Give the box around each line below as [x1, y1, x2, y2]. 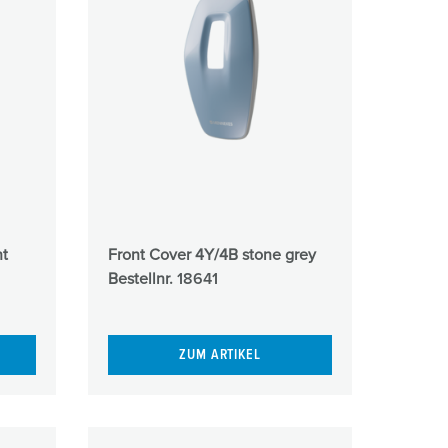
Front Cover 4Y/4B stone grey [107, 246, 316, 263]
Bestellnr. [107, 270, 177, 287]
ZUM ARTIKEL [179, 348, 261, 363]
